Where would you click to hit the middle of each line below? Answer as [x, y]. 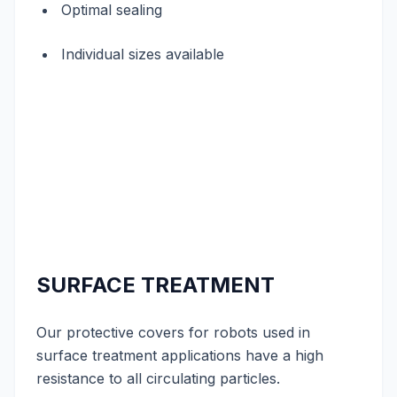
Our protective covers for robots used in [173, 332]
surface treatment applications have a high [180, 355]
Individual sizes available [143, 54]
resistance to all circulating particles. [158, 378]
